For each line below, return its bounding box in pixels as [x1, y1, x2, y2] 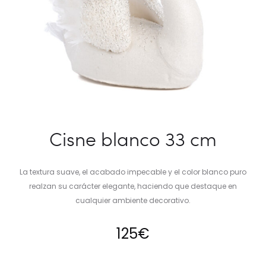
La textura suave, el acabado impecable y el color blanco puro [20, 167, 246, 177]
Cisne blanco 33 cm [49, 126, 217, 151]
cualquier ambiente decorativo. [75, 195, 191, 205]
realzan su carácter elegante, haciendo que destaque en [29, 181, 237, 191]
